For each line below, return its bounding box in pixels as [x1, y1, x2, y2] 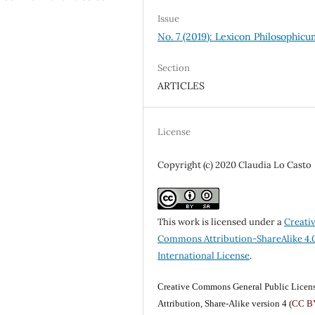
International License [157, 249, 250, 262]
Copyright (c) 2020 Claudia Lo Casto [157, 158, 312, 171]
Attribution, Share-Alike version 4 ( [157, 297, 292, 309]
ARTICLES [157, 79, 205, 92]
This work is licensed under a [157, 215, 285, 228]
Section [157, 61, 191, 74]
